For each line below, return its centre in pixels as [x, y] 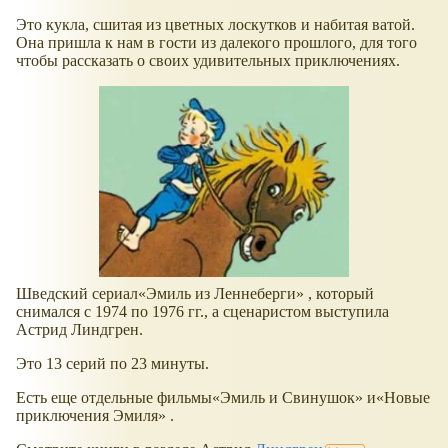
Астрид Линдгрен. [79, 330]
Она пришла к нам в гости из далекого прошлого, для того [216, 42]
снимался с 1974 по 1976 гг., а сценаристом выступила [202, 312]
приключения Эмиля [87, 416]
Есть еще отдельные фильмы [114, 398]
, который [339, 294]
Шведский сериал [77, 294]
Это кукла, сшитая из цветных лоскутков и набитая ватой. [215, 24]
